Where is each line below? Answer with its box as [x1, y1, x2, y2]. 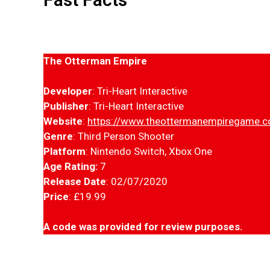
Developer [43, 84, 92, 97]
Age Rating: [43, 160, 98, 172]
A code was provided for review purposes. [43, 220, 243, 233]
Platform [43, 145, 86, 157]
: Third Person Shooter [73, 130, 174, 142]
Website [43, 115, 83, 127]
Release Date [43, 175, 106, 187]
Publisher [43, 99, 89, 112]
